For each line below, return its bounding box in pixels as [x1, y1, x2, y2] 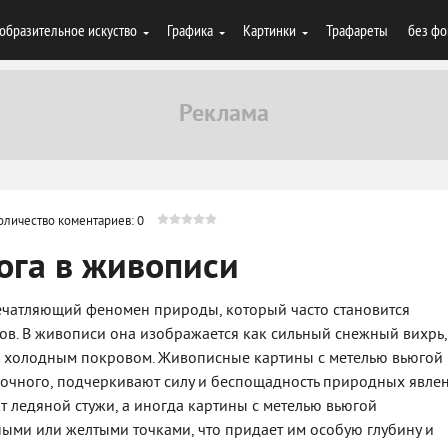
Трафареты [326, 20, 388, 40]
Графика [167, 20, 213, 40]
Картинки [243, 20, 296, 40]
